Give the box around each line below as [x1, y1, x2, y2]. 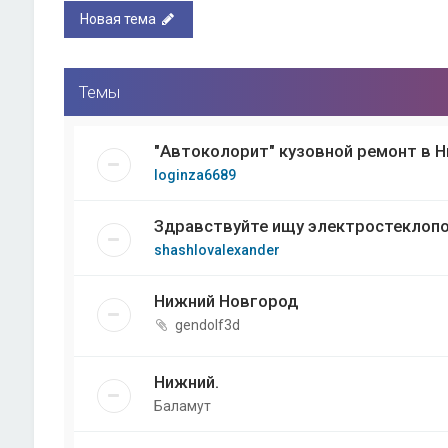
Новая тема [79, 11, 156, 27]
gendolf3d [174, 317, 240, 333]
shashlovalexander [153, 242, 280, 258]
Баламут [153, 398, 211, 415]
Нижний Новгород [153, 291, 298, 311]
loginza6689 [153, 167, 236, 183]
